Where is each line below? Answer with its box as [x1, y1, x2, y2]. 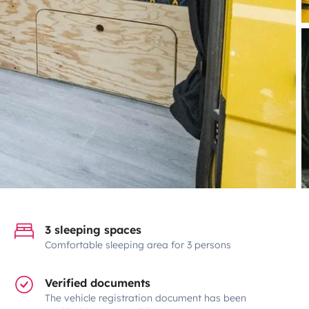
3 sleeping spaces [45, 222, 142, 237]
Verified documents [45, 275, 151, 290]
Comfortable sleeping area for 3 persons [45, 238, 232, 251]
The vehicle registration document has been [45, 291, 247, 304]
